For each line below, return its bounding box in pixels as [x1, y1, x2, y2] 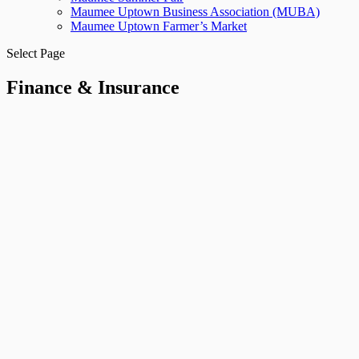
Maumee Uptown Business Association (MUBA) [71, 5, 320, 18]
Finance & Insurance [6, 76, 179, 98]
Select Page [6, 46, 65, 60]
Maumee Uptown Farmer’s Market [71, 19, 247, 33]
